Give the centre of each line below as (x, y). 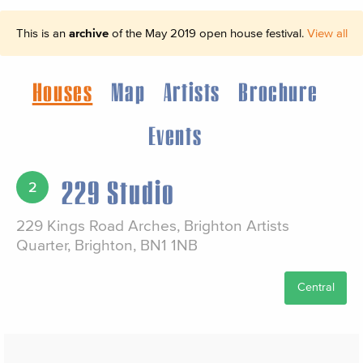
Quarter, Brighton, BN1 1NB (107, 246)
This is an (42, 33)
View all (327, 33)
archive (88, 33)
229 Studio (118, 192)
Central (316, 288)
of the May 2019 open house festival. (207, 33)
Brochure (278, 91)
